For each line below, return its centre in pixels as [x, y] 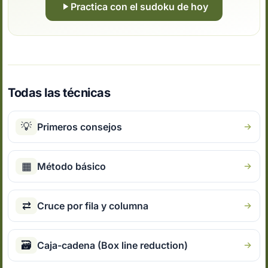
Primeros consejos [80, 127]
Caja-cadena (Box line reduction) [113, 246]
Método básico [72, 167]
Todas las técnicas [59, 93]
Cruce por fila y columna [93, 206]
